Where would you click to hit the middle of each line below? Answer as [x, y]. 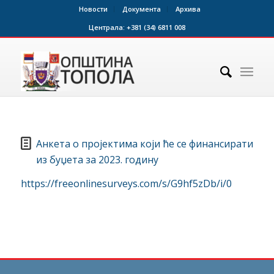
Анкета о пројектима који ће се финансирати [144, 143]
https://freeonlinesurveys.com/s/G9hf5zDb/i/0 [126, 184]
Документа [142, 9]
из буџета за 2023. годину [97, 159]
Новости [94, 9]
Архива [188, 9]
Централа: [107, 27]
